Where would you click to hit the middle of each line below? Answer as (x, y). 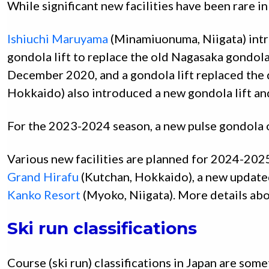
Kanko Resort (44, 195)
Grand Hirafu (43, 177)
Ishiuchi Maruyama (58, 39)
